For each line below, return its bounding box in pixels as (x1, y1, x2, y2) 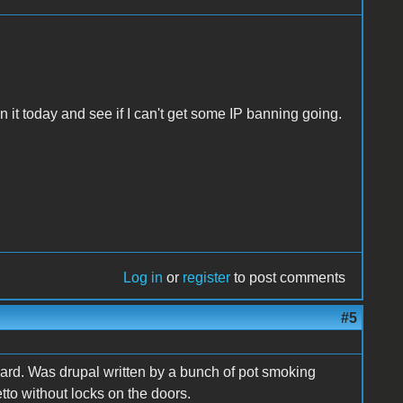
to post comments (230, 269, 346, 285)
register (183, 269, 231, 285)
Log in (123, 269, 164, 285)
